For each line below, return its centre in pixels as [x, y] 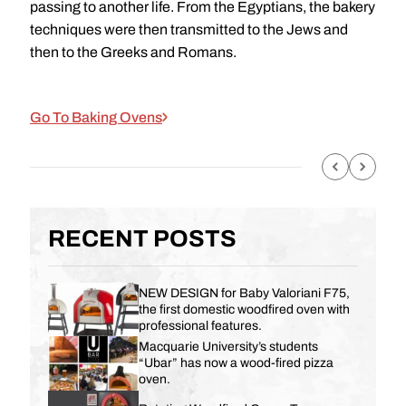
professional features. [200, 325]
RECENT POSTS [142, 239]
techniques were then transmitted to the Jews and [188, 30]
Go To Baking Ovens [96, 118]
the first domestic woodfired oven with [244, 309]
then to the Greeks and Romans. [133, 53]
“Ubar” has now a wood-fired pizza [236, 363]
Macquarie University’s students [228, 347]
